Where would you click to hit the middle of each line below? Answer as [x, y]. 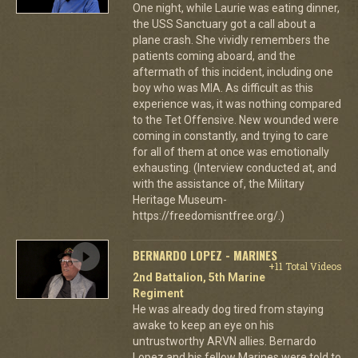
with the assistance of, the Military [218, 183]
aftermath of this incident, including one [233, 72]
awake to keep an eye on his [203, 325]
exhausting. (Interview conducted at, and [234, 167]
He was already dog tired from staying [228, 309]
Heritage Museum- [179, 199]
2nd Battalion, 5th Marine [199, 277]
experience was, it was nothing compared [237, 103]
